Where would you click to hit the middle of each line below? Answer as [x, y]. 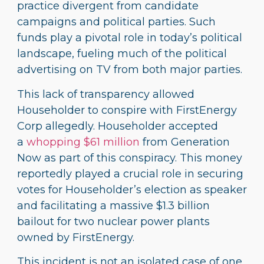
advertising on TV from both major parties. [130, 70]
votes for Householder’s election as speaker [132, 189]
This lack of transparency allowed [106, 94]
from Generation [185, 142]
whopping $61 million [83, 142]
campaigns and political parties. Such [116, 22]
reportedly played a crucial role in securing [130, 174]
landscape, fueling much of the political [122, 54]
